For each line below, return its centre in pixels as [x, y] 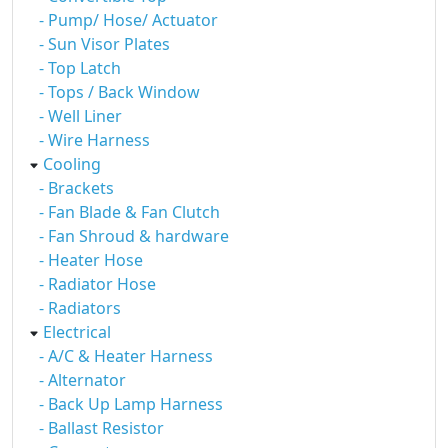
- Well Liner [80, 116]
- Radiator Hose [97, 284]
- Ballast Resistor [101, 428]
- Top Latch [80, 68]
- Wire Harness [94, 140]
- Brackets [76, 188]
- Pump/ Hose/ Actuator [128, 20]
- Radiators [80, 308]
